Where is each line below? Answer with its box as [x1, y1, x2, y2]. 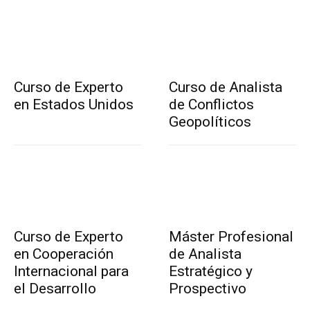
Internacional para [14, 262, 129, 280]
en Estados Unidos [14, 95, 134, 113]
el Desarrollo [14, 280, 96, 297]
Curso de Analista [169, 78, 282, 95]
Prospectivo [169, 280, 246, 297]
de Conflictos [169, 95, 254, 113]
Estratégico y [169, 262, 253, 280]
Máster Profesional [169, 228, 293, 245]
